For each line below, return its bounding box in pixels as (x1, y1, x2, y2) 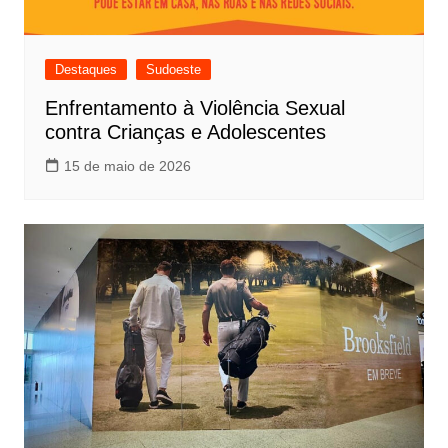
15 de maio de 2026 (63, 158, 191, 175)
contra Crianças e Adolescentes (44, 121, 326, 144)
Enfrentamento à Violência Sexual (44, 97, 345, 120)
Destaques (54, 62, 117, 78)
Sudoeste (145, 62, 201, 78)
